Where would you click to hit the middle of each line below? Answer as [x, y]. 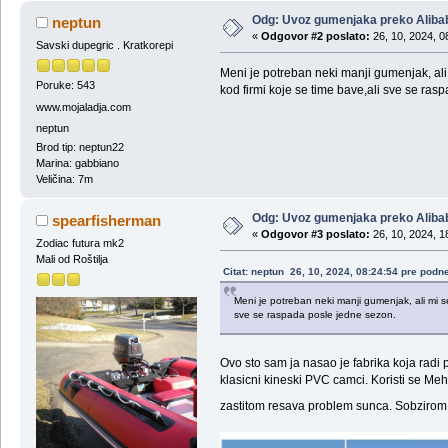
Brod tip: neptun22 [79, 147]
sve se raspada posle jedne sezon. [314, 315]
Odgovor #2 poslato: [315, 36]
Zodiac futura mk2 [79, 243]
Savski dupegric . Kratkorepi [104, 45]
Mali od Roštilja [71, 259]
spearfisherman [107, 221]
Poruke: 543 [65, 85]
